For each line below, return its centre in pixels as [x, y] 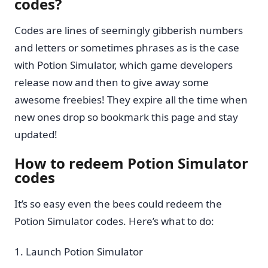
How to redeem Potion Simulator [131, 163]
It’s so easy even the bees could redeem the [118, 203]
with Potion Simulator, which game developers [124, 65]
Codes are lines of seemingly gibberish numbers [129, 31]
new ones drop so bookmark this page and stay [126, 117]
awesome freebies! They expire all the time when [131, 100]
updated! [36, 135]
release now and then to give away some [112, 83]
